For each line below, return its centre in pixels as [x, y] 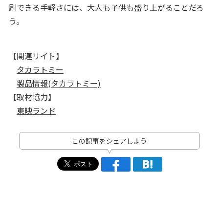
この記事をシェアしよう [109, 141]
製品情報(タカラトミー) [58, 83]
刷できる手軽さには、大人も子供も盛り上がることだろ [106, 8]
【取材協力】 [32, 97]
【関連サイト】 [36, 56]
